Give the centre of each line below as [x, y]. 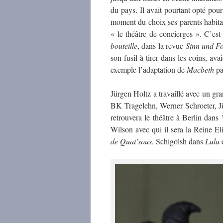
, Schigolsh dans [178, 141]
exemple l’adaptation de [149, 69]
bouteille [124, 46]
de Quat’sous [131, 141]
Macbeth [200, 69]
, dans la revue [162, 46]
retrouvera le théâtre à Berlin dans [166, 117]
